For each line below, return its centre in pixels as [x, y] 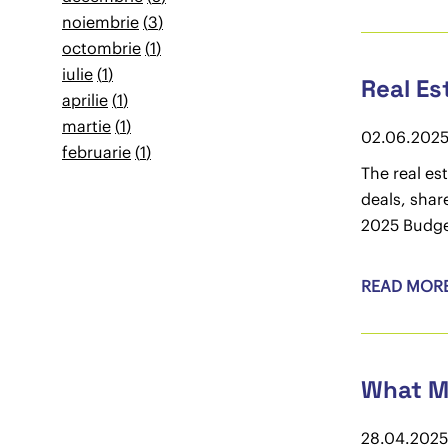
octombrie [101, 48]
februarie [96, 152]
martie [86, 126]
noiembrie [100, 22]
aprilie [85, 100]
